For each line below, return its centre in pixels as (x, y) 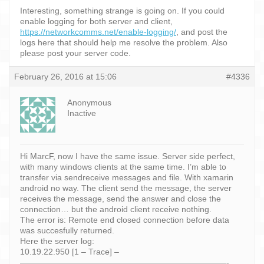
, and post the (202, 32)
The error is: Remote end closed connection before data (125, 220)
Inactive (82, 113)
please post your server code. (75, 53)
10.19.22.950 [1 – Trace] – (70, 251)
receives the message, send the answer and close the (121, 198)
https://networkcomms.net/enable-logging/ (98, 32)
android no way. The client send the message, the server (126, 188)
